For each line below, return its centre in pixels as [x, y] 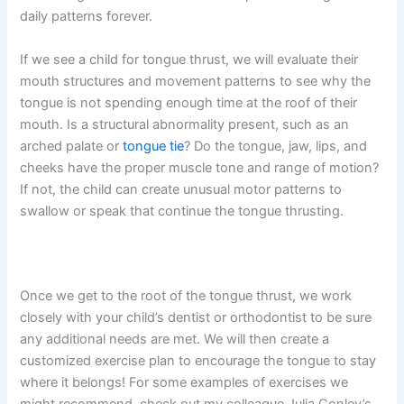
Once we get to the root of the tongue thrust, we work [186, 296]
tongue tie [154, 146]
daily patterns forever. [87, 17]
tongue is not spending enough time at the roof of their [189, 102]
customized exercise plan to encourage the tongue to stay [198, 361]
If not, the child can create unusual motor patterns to [181, 189]
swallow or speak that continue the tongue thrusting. [182, 211]
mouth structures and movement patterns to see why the [196, 81]
